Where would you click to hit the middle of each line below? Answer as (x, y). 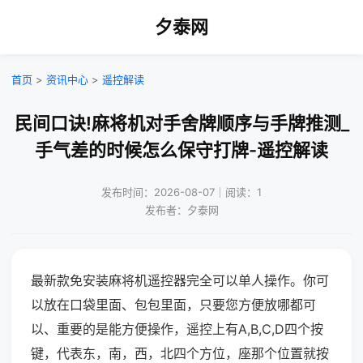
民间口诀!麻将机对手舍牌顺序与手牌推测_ (181, 123)
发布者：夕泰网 (181, 210)
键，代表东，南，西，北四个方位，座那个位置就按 (180, 353)
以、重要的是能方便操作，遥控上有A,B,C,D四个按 (177, 329)
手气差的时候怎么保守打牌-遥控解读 (181, 150)
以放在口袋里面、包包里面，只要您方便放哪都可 (173, 305)
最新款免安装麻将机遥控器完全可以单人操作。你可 (180, 280)
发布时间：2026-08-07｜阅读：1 (181, 192)
